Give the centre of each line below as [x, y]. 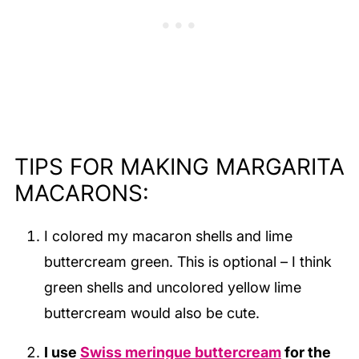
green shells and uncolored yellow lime [172, 287]
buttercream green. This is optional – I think [188, 261]
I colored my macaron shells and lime [168, 236]
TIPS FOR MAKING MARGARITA [179, 166]
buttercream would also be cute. [155, 313]
